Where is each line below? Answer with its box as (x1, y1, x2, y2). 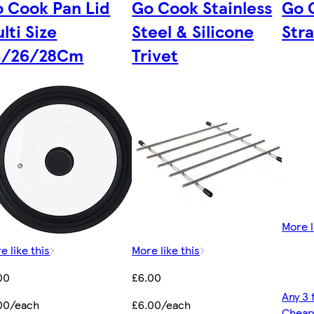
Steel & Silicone (132, 18, 254, 43)
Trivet (132, 42, 179, 67)
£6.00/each (132, 296, 191, 313)
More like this (132, 241, 200, 258)
